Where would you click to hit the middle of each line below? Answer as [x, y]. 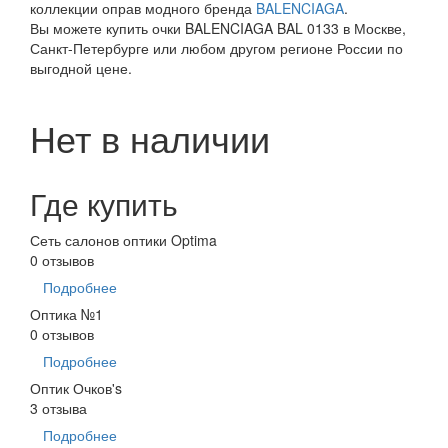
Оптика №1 [66, 313]
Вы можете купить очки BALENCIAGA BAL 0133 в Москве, [218, 27]
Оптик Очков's [76, 387]
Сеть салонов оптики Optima [123, 239]
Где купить [104, 203]
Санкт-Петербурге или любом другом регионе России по [216, 47]
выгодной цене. [83, 67]
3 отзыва [58, 407]
